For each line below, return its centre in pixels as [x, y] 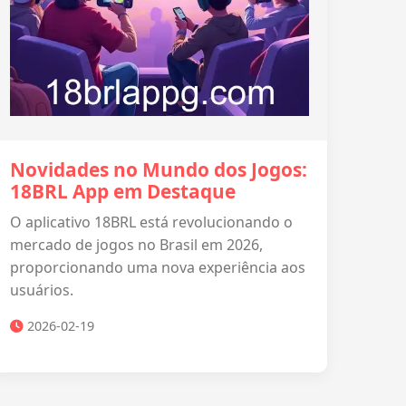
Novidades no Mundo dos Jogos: [159, 169]
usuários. [42, 290]
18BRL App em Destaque [123, 191]
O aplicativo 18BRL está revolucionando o [151, 222]
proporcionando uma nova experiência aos [158, 267]
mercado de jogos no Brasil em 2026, [136, 245]
